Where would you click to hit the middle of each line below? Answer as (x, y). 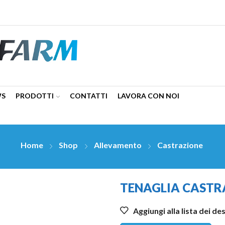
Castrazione (180, 145)
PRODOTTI (35, 96)
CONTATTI (89, 96)
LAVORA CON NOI (148, 96)
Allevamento (118, 145)
